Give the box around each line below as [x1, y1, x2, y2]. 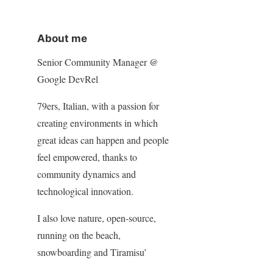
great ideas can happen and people [37, 133, 169, 147]
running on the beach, [37, 229, 121, 242]
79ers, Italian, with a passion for [37, 99, 159, 113]
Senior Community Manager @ [37, 55, 158, 69]
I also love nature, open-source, [37, 211, 156, 225]
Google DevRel [37, 73, 98, 86]
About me [37, 32, 87, 45]
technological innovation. [37, 185, 133, 198]
